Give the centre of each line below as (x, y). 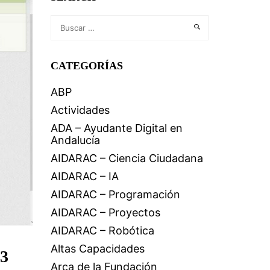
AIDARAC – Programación (115, 194)
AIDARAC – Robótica (102, 231)
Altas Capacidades (97, 249)
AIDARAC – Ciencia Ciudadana (127, 158)
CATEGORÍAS (86, 66)
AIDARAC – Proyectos (105, 212)
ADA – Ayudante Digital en (116, 128)
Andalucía (75, 140)
